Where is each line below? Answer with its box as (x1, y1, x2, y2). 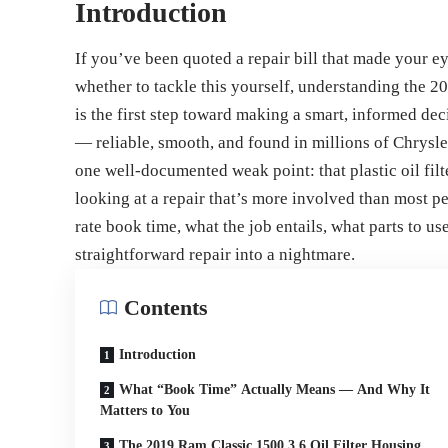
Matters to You (100, 403, 191, 419)
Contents (124, 295, 209, 321)
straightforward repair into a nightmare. (75, 245, 356, 265)
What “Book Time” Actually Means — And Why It (119, 382, 431, 398)
